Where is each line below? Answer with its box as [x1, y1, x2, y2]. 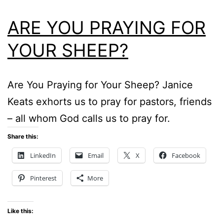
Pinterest [30, 173, 57, 183]
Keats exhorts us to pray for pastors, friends [7, 95, 212, 108]
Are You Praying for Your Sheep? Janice [7, 78, 193, 91]
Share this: [7, 132, 38, 140]
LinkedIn [30, 150, 56, 160]
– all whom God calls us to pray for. [7, 112, 170, 124]
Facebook [172, 150, 200, 160]
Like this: [7, 207, 34, 215]
